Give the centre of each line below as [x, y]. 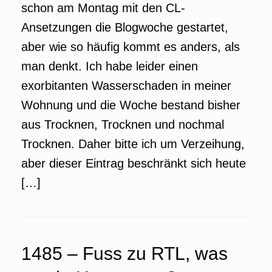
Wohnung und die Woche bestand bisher [131, 105]
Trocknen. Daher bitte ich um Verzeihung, [133, 144]
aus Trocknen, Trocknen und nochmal [123, 124]
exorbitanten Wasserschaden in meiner [126, 86]
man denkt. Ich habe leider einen [110, 66]
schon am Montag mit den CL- [103, 8]
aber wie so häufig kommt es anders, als [131, 47]
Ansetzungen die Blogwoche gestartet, [125, 27]
